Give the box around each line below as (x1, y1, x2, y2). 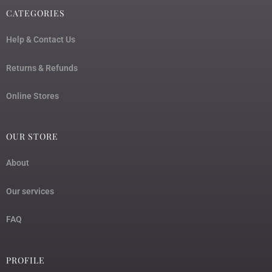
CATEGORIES (6, 7, 65, 19)
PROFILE (6, 254, 45, 266)
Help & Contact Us (6, 35, 75, 45)
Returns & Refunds (6, 63, 78, 73)
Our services (6, 186, 54, 196)
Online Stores (6, 90, 59, 101)
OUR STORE (6, 131, 58, 143)
